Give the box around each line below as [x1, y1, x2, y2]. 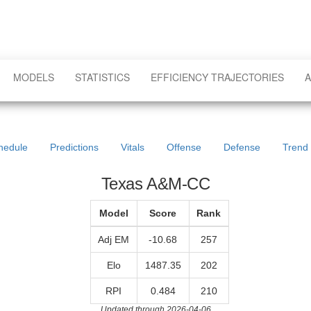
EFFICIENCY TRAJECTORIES [151, 70, 284, 84]
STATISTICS [75, 70, 130, 84]
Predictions [49, 142, 99, 153]
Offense [166, 142, 201, 153]
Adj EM [98, 234, 129, 245]
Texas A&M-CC [101, 174, 210, 193]
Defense [223, 142, 260, 153]
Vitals [120, 142, 144, 153]
